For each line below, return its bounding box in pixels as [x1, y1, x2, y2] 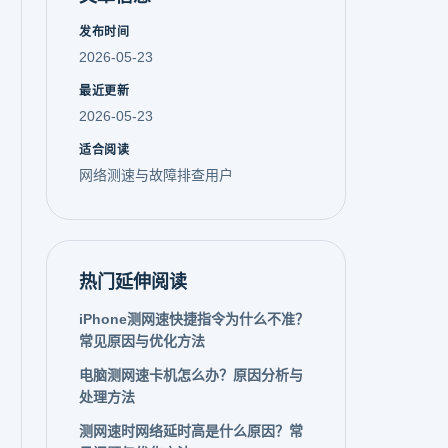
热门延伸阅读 [79, 272, 187, 292]
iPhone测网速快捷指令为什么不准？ [79, 311, 309, 327]
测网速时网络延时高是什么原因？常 [79, 423, 303, 439]
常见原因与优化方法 [79, 333, 205, 349]
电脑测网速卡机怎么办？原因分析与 [79, 367, 303, 383]
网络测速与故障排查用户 [79, 167, 233, 183]
